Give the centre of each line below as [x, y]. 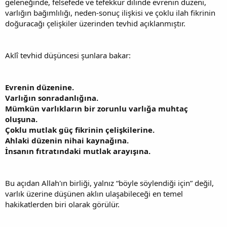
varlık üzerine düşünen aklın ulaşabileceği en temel [94, 194]
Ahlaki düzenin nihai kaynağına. [67, 141]
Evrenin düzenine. [40, 87]
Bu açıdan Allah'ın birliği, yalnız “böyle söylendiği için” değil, [109, 183]
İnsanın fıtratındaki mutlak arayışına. [78, 151]
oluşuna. [21, 119]
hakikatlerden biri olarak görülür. [62, 204]
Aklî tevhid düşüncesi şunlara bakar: [68, 55]
